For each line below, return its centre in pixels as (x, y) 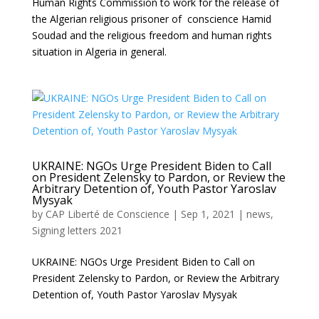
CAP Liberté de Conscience (107, 214)
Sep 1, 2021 (208, 214)
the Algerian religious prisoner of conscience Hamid (151, 19)
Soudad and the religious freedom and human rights (152, 36)
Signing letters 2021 (77, 231)
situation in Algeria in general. (100, 52)
